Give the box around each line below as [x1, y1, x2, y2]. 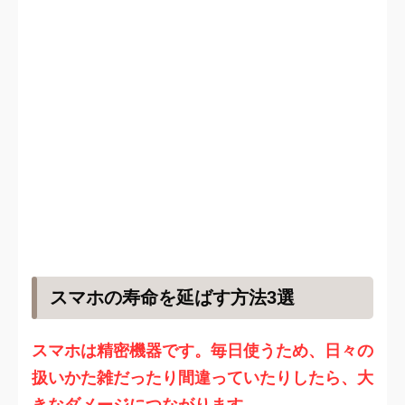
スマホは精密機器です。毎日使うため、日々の [32, 341, 373, 361]
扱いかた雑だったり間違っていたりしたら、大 [32, 368, 373, 388]
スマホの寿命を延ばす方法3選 [50, 287, 295, 308]
